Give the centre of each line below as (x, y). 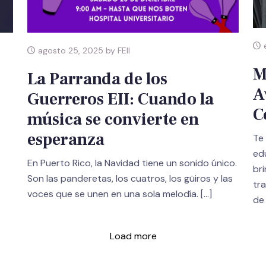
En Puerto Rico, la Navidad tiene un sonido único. (132, 163)
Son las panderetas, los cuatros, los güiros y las (130, 179)
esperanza (66, 140)
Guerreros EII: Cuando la (120, 99)
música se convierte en (113, 120)
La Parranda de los (97, 79)
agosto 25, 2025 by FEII (83, 51)
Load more (133, 236)
